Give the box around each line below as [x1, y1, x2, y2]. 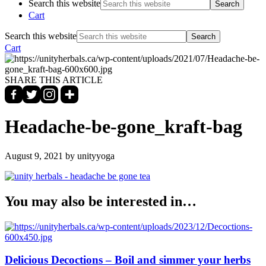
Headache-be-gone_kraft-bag [5, 116, 242, 138]
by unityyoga [63, 150, 115, 161]
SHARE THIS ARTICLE [5, 75, 103, 85]
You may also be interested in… [5, 193, 197, 209]
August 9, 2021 [5, 150, 63, 161]
